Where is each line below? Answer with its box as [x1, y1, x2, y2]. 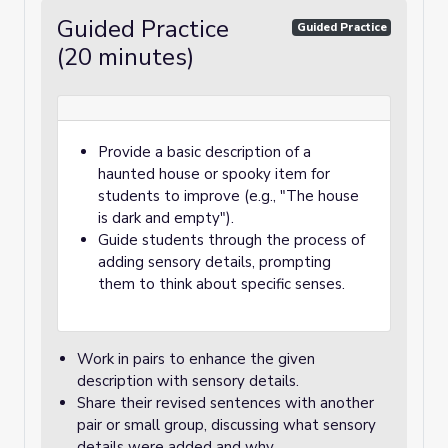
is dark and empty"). [98, 208, 234, 228]
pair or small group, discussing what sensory [77, 415, 376, 435]
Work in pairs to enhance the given [77, 349, 315, 369]
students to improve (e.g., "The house [98, 186, 359, 206]
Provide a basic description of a [98, 142, 311, 162]
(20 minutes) [57, 41, 194, 73]
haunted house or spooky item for [98, 164, 330, 184]
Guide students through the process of [98, 230, 365, 250]
